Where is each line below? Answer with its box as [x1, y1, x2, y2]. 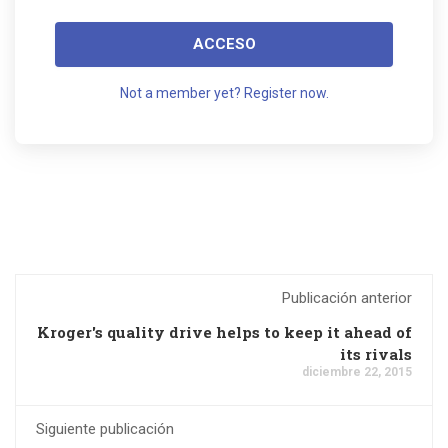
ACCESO [192, 35, 256, 53]
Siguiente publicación [36, 420, 174, 438]
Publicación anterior [282, 289, 412, 307]
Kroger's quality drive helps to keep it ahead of [37, 322, 412, 342]
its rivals [340, 344, 412, 364]
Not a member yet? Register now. [119, 85, 329, 101]
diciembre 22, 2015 [302, 365, 412, 379]
